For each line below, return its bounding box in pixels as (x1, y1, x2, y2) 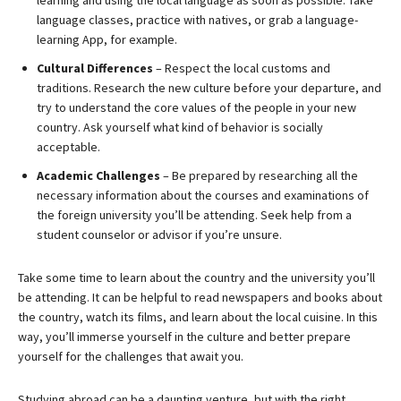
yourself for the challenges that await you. (18, 348, 243, 364)
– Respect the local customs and (153, 60, 330, 76)
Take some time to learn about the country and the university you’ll (18, 269, 375, 286)
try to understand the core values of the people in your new (37, 99, 356, 115)
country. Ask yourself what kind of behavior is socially (37, 119, 323, 135)
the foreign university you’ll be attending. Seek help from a (37, 207, 352, 223)
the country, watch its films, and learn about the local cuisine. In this (18, 309, 378, 325)
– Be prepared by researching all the (160, 167, 358, 183)
